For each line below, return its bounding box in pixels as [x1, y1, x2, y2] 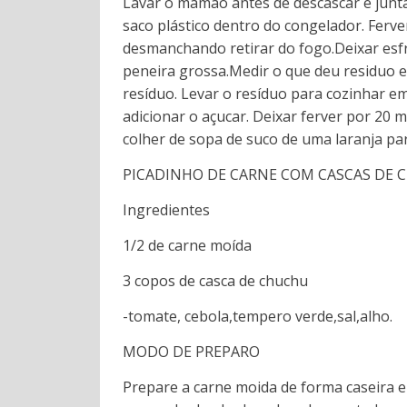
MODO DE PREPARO [123, 341, 261, 362]
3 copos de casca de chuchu [123, 270, 309, 291]
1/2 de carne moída [123, 234, 253, 255]
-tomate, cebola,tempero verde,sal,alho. [123, 305, 393, 326]
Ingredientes [123, 199, 211, 220]
